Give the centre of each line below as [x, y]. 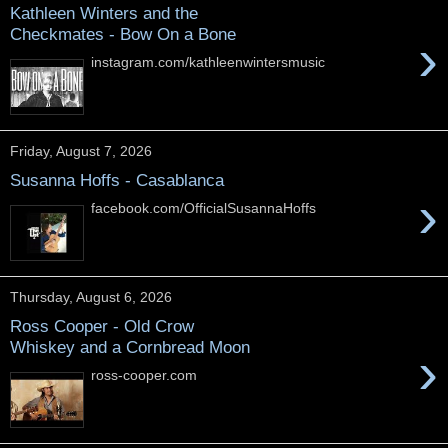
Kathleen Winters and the [104, 12]
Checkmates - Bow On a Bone [123, 33]
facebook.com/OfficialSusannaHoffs [204, 208]
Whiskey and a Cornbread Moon [130, 346]
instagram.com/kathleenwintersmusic [208, 62]
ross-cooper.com [144, 375]
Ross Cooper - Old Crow [102, 325]
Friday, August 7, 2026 [81, 151]
